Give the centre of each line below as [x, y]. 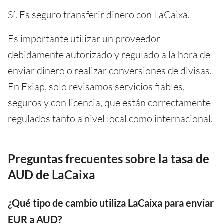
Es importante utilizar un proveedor [84, 38]
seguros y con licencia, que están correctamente [109, 102]
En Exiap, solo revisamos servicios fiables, [96, 86]
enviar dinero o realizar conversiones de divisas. [110, 70]
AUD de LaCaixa [52, 174]
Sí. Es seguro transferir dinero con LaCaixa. [99, 14]
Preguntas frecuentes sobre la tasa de [109, 158]
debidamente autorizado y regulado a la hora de [109, 54]
